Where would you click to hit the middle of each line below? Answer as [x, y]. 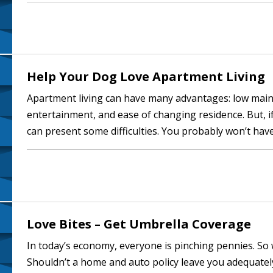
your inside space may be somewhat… [112, 147]
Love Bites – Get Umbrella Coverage [139, 224]
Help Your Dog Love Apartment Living [146, 76]
